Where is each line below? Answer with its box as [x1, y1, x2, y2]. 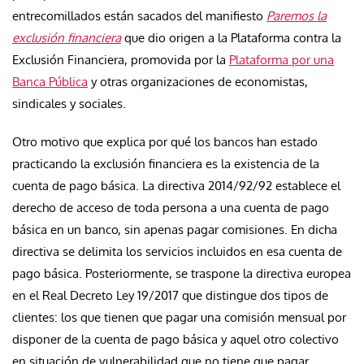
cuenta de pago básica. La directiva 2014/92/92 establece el [12, 177, 340, 193]
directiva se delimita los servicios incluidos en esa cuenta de [12, 243, 342, 259]
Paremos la [266, 7, 327, 24]
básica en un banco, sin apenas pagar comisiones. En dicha [12, 221, 337, 237]
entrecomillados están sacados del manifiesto [12, 7, 266, 24]
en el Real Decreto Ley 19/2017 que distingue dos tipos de [12, 287, 328, 303]
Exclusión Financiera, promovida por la [12, 51, 229, 67]
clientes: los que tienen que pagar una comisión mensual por [12, 309, 346, 325]
